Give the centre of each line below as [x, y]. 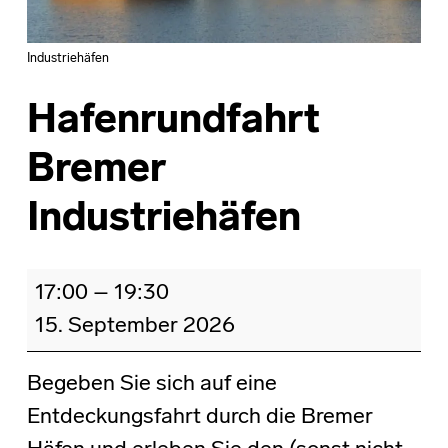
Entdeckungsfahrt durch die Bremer [199, 418]
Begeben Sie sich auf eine [151, 385]
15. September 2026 [134, 327]
